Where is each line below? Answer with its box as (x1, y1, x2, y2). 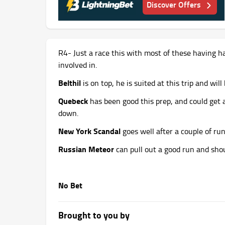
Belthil (58, 76, 83, 88)
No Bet (58, 179, 82, 191)
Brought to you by (58, 208, 130, 221)
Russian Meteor (58, 143, 114, 155)
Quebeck (58, 94, 88, 106)
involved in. (58, 59, 97, 70)
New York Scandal (58, 125, 121, 137)
